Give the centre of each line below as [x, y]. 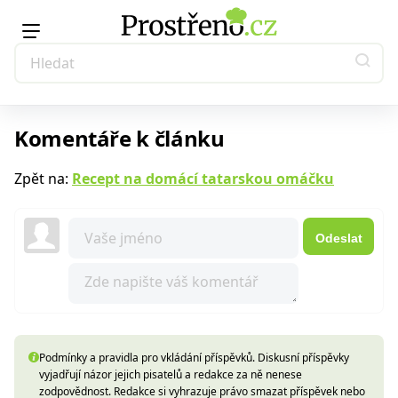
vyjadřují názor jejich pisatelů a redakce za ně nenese [171, 374]
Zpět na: [43, 179]
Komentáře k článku [119, 138]
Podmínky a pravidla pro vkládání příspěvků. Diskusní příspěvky [194, 358]
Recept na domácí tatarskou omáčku [203, 179]
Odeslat [338, 238]
